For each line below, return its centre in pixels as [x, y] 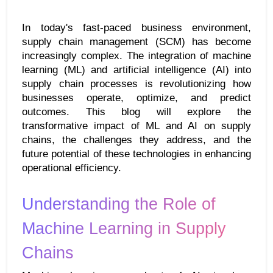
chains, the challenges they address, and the [136, 139]
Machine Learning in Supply [124, 229]
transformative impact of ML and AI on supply [136, 125]
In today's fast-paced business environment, [136, 27]
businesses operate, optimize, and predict [136, 97]
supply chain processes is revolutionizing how [136, 83]
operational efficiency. [72, 167]
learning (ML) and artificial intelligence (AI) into [136, 69]
